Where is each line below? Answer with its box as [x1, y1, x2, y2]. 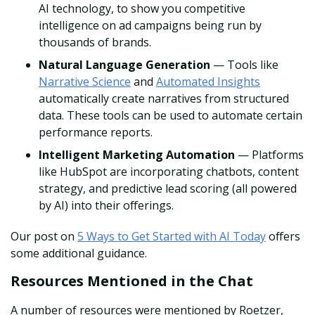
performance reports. [39, 124, 153, 141]
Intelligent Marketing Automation [39, 147, 238, 163]
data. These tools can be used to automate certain [39, 108, 302, 124]
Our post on [11, 229, 77, 245]
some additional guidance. [11, 245, 147, 262]
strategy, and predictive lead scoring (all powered [39, 181, 297, 197]
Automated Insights [156, 74, 260, 90]
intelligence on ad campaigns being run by [39, 18, 262, 34]
